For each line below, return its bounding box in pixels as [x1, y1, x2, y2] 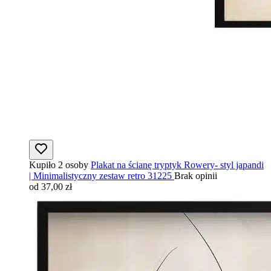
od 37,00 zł [29, 181, 72, 192]
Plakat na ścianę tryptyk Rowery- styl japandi [91, 159, 264, 170]
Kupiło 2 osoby [29, 159, 88, 170]
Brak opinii [174, 170, 217, 181]
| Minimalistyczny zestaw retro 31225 [29, 170, 172, 181]
